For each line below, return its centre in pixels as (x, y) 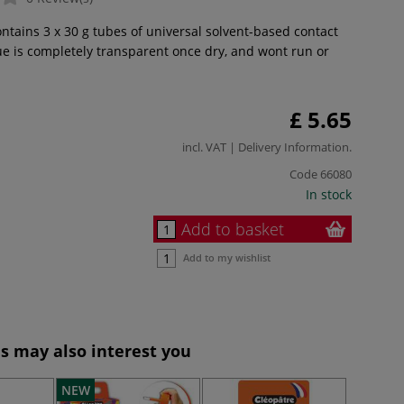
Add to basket (233, 229)
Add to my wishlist (227, 257)
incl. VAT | (210, 147)
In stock (329, 194)
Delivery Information (294, 147)
